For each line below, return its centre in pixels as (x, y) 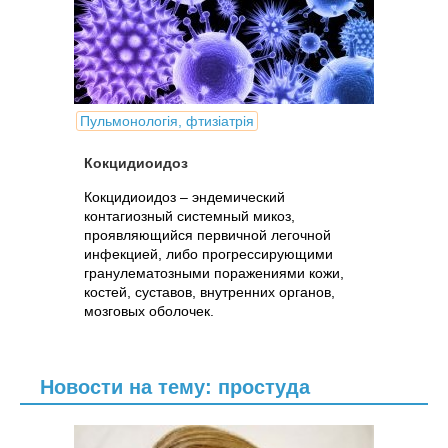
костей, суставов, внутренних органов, (209, 292)
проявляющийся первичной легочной (207, 235)
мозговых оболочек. (149, 311)
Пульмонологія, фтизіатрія (167, 121)
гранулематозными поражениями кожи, (214, 273)
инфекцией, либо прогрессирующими (208, 254)
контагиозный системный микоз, (189, 216)
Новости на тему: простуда (175, 387)
